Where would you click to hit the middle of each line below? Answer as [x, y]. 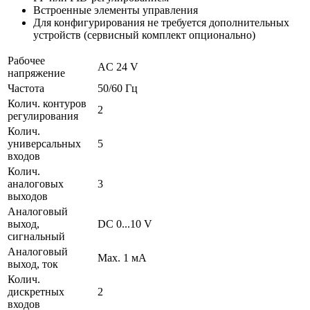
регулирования [43, 116]
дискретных [36, 291]
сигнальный [36, 236]
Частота [26, 88]
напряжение [36, 73]
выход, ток [33, 264]
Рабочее [26, 60]
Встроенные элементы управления [116, 10]
